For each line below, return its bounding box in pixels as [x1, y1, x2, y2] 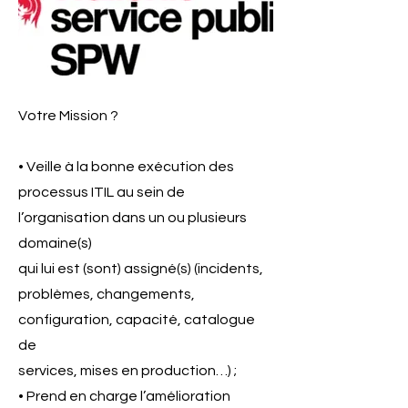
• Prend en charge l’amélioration [18, 389, 230, 403]
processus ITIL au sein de [18, 185, 185, 199]
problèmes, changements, [18, 287, 195, 301]
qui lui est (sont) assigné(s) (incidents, [18, 261, 263, 276]
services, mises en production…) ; [18, 363, 237, 378]
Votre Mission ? [18, 108, 118, 123]
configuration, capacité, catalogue [18, 312, 255, 327]
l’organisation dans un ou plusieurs [18, 210, 247, 225]
